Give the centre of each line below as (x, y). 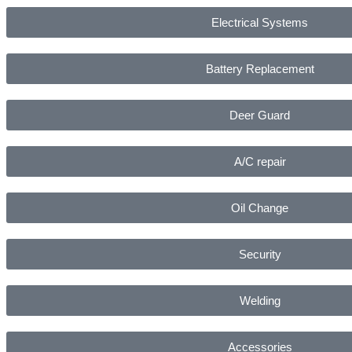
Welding (260, 300)
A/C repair (260, 161)
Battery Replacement (260, 68)
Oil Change (260, 207)
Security (260, 254)
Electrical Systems (260, 22)
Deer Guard (260, 115)
